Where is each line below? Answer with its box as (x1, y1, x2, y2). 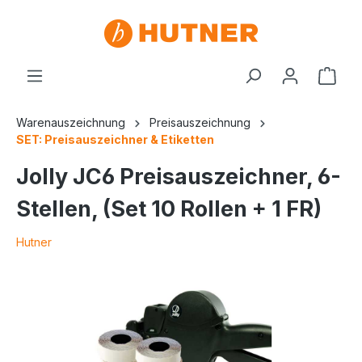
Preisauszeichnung (149, 116, 250, 129)
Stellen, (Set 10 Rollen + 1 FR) (16, 196, 322, 222)
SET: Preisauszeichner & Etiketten (16, 133, 214, 146)
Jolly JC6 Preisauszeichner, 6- (16, 163, 341, 190)
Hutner (16, 235, 52, 249)
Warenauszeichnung (16, 116, 125, 129)
